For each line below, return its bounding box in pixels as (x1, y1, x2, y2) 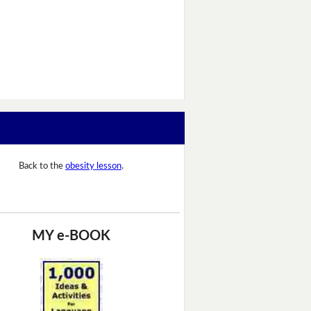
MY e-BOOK (32, 228, 110, 243)
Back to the (19, 162, 65, 171)
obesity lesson (65, 162, 121, 171)
